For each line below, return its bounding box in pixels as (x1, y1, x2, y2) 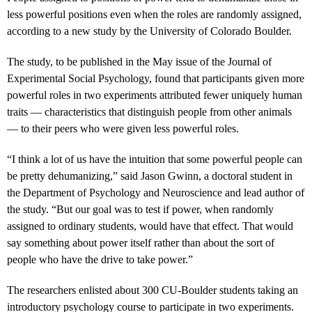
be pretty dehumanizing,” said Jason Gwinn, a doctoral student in (7, 169, 292, 182)
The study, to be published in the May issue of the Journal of (7, 55, 272, 68)
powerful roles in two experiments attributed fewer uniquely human (7, 88, 302, 101)
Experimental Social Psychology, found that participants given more (7, 72, 304, 84)
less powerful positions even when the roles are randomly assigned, (7, 8, 302, 20)
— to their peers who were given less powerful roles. (7, 122, 239, 134)
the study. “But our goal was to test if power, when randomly (7, 203, 274, 215)
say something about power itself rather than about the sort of (7, 236, 274, 249)
